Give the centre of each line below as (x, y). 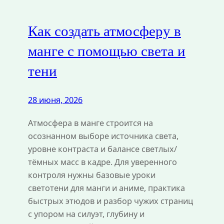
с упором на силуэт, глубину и (86, 214)
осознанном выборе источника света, (103, 136)
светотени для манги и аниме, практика (106, 188)
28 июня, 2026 (55, 100)
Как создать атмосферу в (104, 31)
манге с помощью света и (107, 51)
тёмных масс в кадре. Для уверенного (102, 162)
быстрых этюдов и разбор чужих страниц (110, 201)
